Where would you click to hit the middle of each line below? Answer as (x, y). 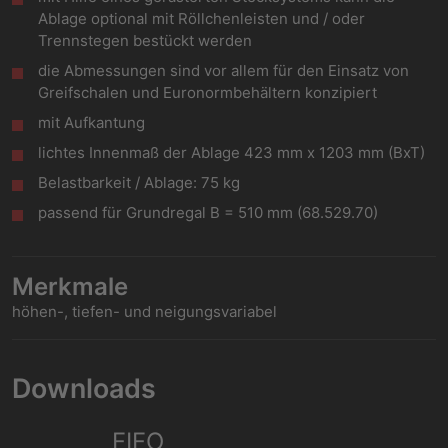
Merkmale (70, 286)
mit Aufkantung (92, 122)
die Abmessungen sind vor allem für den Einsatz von (224, 70)
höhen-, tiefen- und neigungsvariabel (144, 311)
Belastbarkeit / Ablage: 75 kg (139, 182)
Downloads (84, 388)
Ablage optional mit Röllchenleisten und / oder (202, 18)
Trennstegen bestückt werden (145, 40)
